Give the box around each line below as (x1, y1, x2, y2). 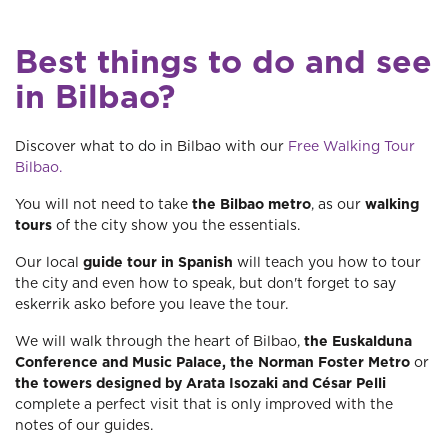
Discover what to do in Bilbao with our (15, 140, 288, 154)
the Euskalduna (300, 335, 412, 349)
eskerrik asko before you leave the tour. (15, 298, 288, 312)
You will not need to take (15, 198, 192, 212)
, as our (311, 198, 365, 212)
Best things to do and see (15, 47, 432, 79)
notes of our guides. (15, 419, 153, 433)
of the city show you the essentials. (52, 219, 300, 233)
